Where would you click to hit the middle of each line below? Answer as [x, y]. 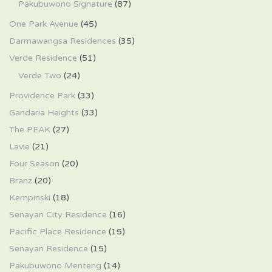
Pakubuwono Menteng [55, 266]
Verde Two [40, 76]
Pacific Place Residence [58, 232]
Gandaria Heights [44, 113]
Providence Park [42, 96]
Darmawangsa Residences [63, 41]
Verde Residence [43, 58]
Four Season [34, 164]
